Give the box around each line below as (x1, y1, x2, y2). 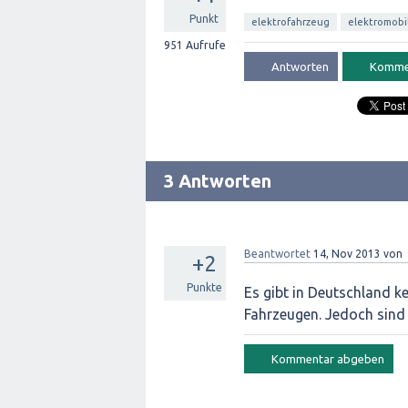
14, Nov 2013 (313, 248, 381, 260)
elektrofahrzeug (251, 16, 330, 27)
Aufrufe (183, 39, 226, 51)
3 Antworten (164, 170, 271, 191)
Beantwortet (244, 248, 311, 260)
